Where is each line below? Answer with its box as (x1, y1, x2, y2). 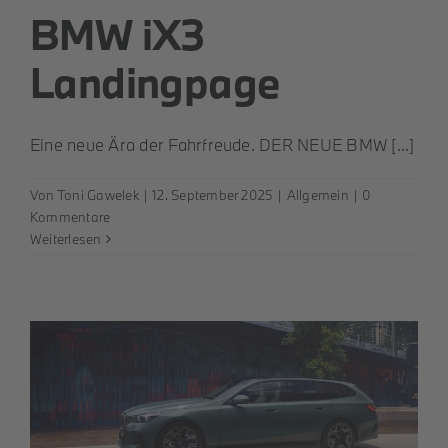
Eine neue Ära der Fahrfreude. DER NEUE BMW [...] (30, 133, 415, 155)
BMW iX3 (30, 6, 205, 61)
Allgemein (286, 185, 349, 204)
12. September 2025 (152, 185, 274, 204)
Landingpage (30, 54, 280, 109)
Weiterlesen (30, 229, 102, 248)
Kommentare (30, 207, 111, 226)
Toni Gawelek (56, 185, 139, 204)
